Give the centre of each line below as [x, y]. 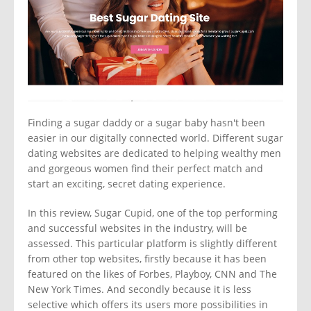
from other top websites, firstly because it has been [147, 259]
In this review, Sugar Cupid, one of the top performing [153, 213]
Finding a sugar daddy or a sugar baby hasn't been [146, 123]
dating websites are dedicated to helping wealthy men [154, 153]
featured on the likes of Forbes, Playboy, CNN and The [152, 274]
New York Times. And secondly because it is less [140, 289]
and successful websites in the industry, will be [137, 228]
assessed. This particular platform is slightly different [152, 244]
